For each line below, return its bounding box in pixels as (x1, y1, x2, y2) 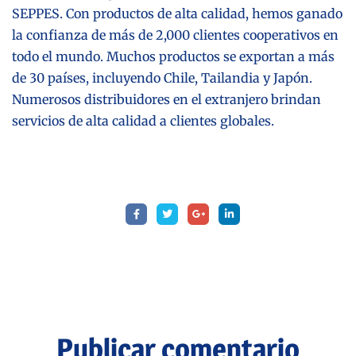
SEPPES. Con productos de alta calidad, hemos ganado (12, 5, 342, 21)
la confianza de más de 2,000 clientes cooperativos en (12, 26, 339, 43)
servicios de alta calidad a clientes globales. (12, 112, 274, 129)
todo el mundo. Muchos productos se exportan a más (12, 48, 335, 64)
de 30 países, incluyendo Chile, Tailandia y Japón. (12, 69, 312, 86)
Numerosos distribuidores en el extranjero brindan (12, 91, 321, 107)
